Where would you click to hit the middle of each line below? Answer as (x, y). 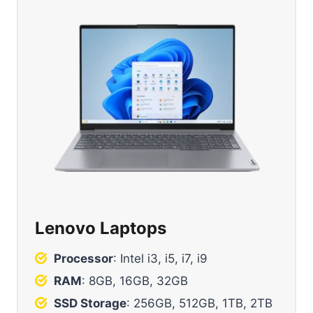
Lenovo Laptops (101, 228)
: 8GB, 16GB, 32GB (135, 281)
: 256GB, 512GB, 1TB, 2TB (199, 303)
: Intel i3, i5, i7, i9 (160, 258)
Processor (83, 258)
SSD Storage (90, 303)
